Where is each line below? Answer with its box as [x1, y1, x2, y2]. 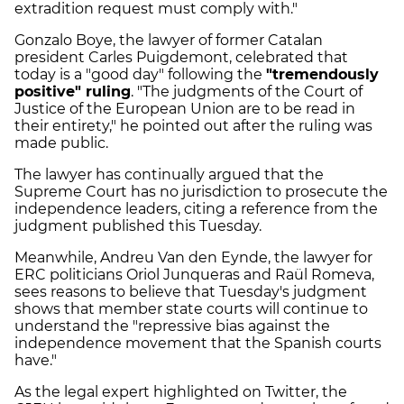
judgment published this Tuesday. [14, 217, 265, 235]
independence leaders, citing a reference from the [14, 200, 378, 218]
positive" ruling [14, 83, 131, 101]
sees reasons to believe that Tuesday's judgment [14, 283, 367, 301]
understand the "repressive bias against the [14, 317, 330, 335]
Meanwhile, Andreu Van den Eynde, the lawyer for [14, 249, 372, 267]
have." [14, 352, 60, 370]
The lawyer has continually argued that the [14, 166, 324, 184]
